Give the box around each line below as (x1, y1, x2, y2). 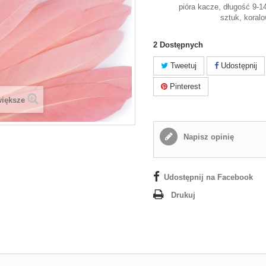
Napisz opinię (181, 132, 235, 141)
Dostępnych (160, 40, 204, 49)
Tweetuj (168, 61, 197, 70)
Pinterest (167, 82, 201, 91)
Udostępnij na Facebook (164, 173, 254, 182)
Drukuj (171, 191, 196, 199)
